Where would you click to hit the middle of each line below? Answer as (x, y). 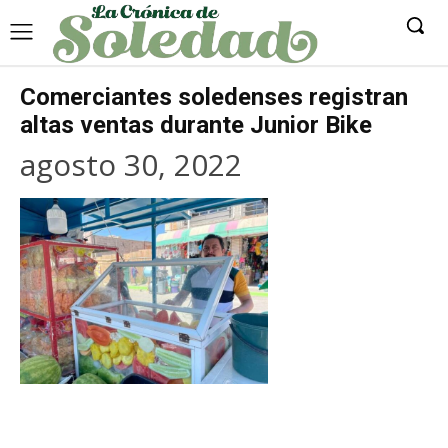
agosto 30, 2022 (131, 164)
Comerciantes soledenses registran (214, 96)
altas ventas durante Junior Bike (196, 124)
